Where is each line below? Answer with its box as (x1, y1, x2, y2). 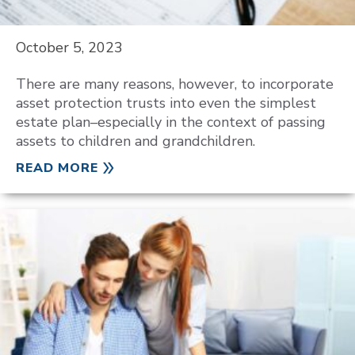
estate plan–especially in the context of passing (16, 113, 326, 132)
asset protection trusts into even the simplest (16, 94, 316, 113)
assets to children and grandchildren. (16, 132, 255, 151)
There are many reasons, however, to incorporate (16, 74, 334, 94)
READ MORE (16, 159, 98, 177)
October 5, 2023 (16, 38, 123, 57)
